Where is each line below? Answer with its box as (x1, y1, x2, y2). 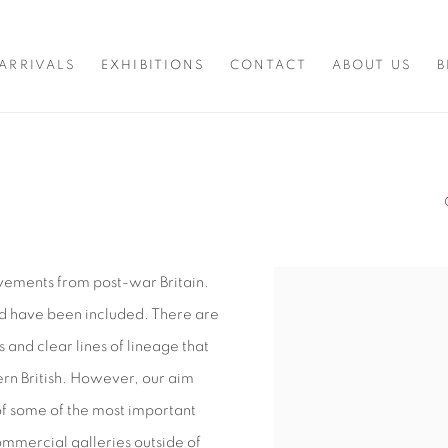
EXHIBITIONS (101, 59, 206, 73)
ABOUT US (331, 59, 412, 73)
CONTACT (230, 59, 307, 73)
